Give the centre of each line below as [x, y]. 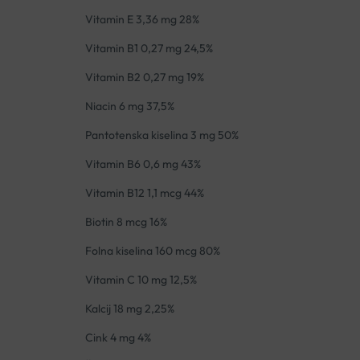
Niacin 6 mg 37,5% [129, 106]
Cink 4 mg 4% [118, 338]
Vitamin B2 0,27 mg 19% [144, 78]
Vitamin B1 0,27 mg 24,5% [149, 49]
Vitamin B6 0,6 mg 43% [143, 164]
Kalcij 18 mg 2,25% [129, 309]
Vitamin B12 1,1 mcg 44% [144, 193]
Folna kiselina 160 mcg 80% [152, 251]
